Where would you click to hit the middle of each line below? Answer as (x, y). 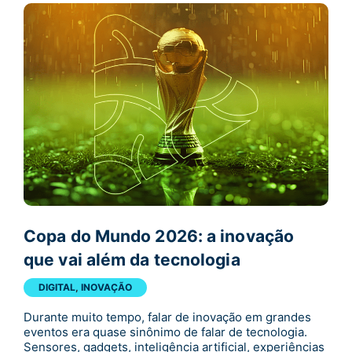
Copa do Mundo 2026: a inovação (159, 236)
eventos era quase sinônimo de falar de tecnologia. (165, 332)
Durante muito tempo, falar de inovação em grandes (167, 317)
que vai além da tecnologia (132, 259)
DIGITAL (57, 287)
